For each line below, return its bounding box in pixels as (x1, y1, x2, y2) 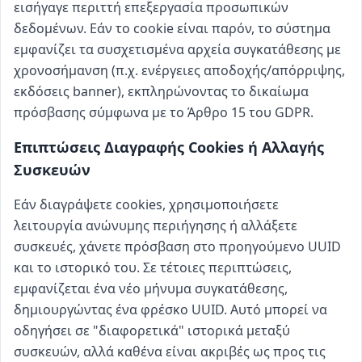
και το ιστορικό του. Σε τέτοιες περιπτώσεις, (14, 259, 292, 276)
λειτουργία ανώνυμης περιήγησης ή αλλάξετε (14, 217, 297, 234)
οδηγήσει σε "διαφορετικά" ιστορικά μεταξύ (14, 322, 290, 339)
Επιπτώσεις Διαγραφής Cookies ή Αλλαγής (14, 137, 324, 157)
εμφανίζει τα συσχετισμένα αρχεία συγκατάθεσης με (14, 40, 341, 58)
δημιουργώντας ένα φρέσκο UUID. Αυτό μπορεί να (14, 301, 327, 318)
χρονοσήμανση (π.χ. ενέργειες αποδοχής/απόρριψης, (14, 61, 345, 79)
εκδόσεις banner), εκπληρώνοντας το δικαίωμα (14, 82, 309, 100)
